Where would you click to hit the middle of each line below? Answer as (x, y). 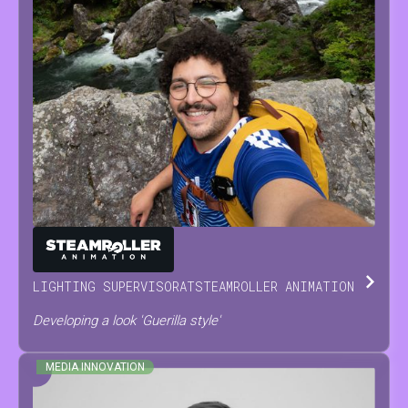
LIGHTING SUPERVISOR (106, 286)
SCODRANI (135, 245)
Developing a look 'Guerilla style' (127, 320)
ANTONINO (66, 245)
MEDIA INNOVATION (95, 367)
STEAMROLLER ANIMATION (275, 286)
